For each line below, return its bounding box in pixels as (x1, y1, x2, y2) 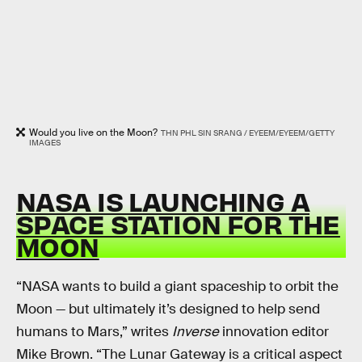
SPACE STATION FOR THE (16, 207, 340, 241)
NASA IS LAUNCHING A (16, 184, 310, 218)
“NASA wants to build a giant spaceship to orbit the (16, 278, 339, 296)
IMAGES (29, 137, 61, 148)
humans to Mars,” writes (16, 323, 172, 341)
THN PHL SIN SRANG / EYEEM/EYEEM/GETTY (160, 127, 335, 138)
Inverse (172, 323, 219, 341)
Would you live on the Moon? (29, 125, 158, 139)
